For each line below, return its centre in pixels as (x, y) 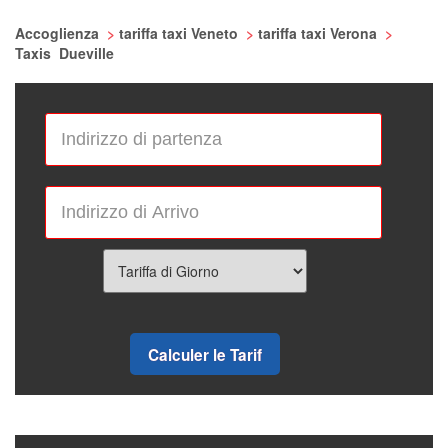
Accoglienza (59, 33)
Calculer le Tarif (205, 354)
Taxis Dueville (64, 53)
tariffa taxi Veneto (180, 33)
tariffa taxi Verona (319, 33)
